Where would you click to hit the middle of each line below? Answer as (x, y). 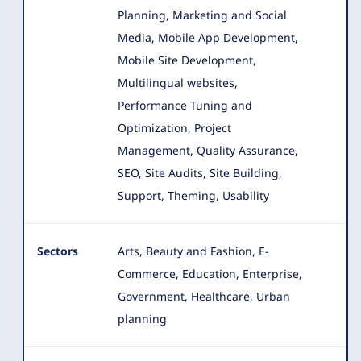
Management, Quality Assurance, (208, 150)
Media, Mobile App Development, (208, 37)
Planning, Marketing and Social (202, 15)
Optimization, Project (174, 127)
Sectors (58, 251)
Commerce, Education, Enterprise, (210, 273)
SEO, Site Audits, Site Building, (200, 172)
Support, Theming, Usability (193, 195)
